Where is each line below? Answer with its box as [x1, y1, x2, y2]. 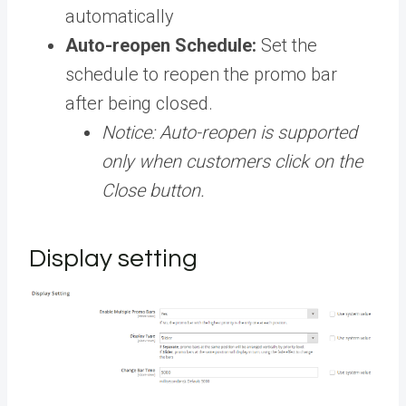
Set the [261, 34, 317, 57]
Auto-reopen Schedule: [65, 34, 256, 57]
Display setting [29, 246, 198, 273]
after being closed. [65, 92, 213, 115]
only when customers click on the [101, 150, 362, 173]
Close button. [101, 179, 209, 202]
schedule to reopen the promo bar [65, 63, 337, 86]
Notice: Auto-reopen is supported [101, 121, 357, 144]
